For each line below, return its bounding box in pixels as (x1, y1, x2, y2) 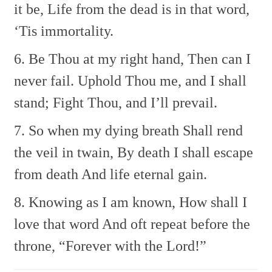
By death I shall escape (114, 144, 254, 160)
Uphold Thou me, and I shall (74, 72, 247, 89)
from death (14, 166, 79, 182)
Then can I (184, 50, 251, 67)
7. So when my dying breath (14, 122, 180, 138)
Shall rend (179, 122, 243, 138)
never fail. (14, 72, 75, 89)
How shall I (175, 194, 248, 210)
